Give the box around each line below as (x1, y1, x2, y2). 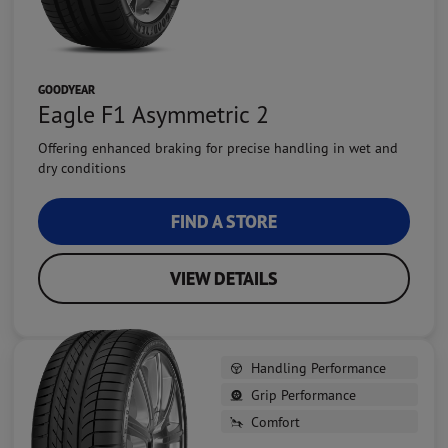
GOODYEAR (38, 82, 95, 98)
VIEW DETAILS (170, 267, 278, 291)
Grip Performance (251, 386, 356, 404)
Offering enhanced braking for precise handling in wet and (38, 139, 398, 157)
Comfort (251, 413, 300, 431)
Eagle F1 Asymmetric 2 (38, 99, 269, 130)
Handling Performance (251, 359, 386, 377)
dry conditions (38, 159, 126, 177)
